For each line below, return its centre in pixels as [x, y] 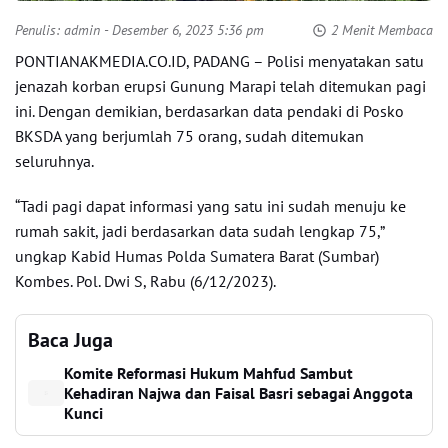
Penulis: [39, 30]
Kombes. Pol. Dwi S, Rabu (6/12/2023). [145, 281]
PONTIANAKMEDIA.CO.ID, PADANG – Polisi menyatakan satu [219, 61]
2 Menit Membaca [382, 30]
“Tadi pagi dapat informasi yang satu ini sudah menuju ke [210, 206]
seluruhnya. [54, 161]
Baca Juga [70, 340]
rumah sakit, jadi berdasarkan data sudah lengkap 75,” [199, 231]
